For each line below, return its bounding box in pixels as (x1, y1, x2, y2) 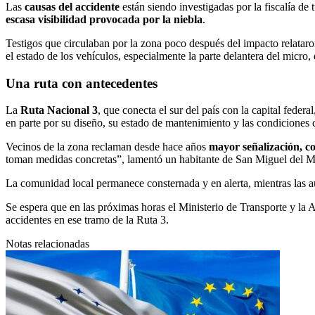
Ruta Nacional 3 (20, 104, 98, 117)
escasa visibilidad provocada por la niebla (6, 13, 202, 25)
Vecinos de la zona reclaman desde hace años (6, 141, 209, 153)
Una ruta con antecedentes (6, 75, 157, 91)
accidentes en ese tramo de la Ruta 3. (6, 214, 169, 226)
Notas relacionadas (6, 238, 89, 250)
